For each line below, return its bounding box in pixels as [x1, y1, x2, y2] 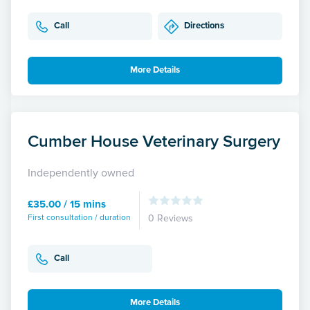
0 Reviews [148, 212, 193, 224]
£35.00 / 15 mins [28, 197, 106, 210]
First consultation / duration [28, 212, 131, 223]
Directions [184, 20, 224, 32]
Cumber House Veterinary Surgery [28, 128, 280, 153]
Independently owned [28, 165, 134, 180]
